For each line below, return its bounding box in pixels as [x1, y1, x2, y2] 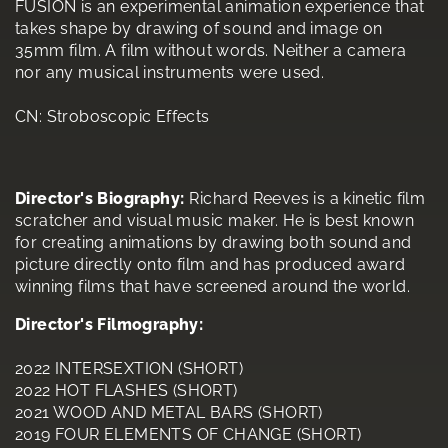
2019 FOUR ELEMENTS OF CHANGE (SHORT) [15, 424, 362, 444]
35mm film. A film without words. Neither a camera [15, 40, 407, 60]
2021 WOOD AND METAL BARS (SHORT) [15, 402, 323, 422]
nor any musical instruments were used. [15, 62, 325, 82]
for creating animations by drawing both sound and [15, 232, 412, 252]
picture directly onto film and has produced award [15, 254, 406, 274]
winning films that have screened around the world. [15, 276, 410, 296]
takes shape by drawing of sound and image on [15, 18, 383, 38]
